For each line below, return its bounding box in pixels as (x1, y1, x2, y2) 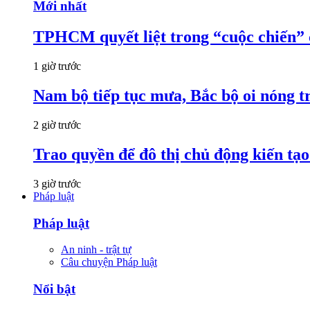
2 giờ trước (33, 119, 81, 131)
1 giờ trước (33, 60, 81, 73)
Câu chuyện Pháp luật (61, 256, 157, 268)
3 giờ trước (33, 177, 81, 190)
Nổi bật (33, 282, 75, 297)
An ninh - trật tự (61, 244, 131, 256)
